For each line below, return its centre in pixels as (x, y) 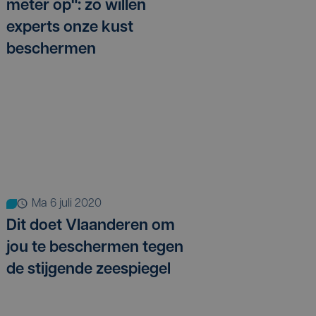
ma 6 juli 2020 (71, 203)
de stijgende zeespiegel (89, 269)
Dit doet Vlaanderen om (91, 226)
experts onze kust (70, 28)
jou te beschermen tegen (95, 248)
